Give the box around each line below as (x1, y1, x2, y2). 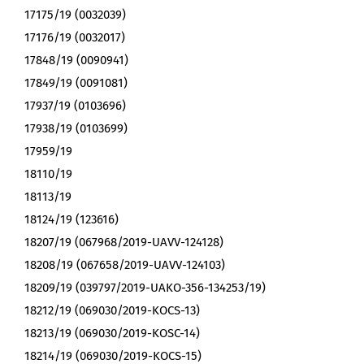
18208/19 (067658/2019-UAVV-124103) (24, 258, 225, 273)
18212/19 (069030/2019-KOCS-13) (24, 303, 200, 318)
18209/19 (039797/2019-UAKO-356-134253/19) (24, 280, 266, 296)
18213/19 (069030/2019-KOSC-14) (24, 326, 200, 341)
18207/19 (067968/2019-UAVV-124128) (24, 235, 223, 250)
